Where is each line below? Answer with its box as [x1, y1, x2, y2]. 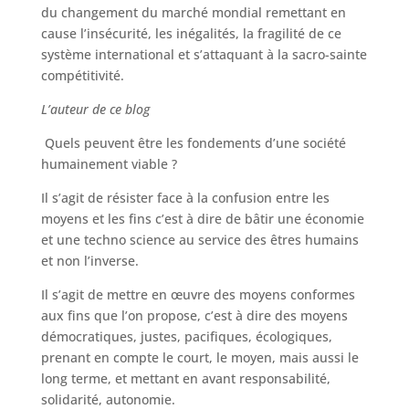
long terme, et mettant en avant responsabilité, [40, 370, 330, 387]
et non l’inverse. [40, 252, 139, 269]
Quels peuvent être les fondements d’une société [40, 134, 346, 152]
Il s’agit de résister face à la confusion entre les [40, 189, 330, 206]
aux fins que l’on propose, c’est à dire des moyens [40, 307, 348, 324]
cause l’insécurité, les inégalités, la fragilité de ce [40, 25, 341, 42]
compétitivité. [40, 67, 124, 84]
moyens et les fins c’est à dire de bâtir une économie [40, 210, 364, 227]
